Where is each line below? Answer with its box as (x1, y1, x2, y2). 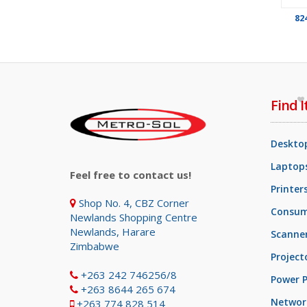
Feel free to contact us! (70, 168, 191, 182)
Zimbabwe (70, 239, 119, 253)
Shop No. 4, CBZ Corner (76, 196, 189, 210)
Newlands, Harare (70, 225, 156, 238)
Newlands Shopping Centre (70, 210, 197, 224)
